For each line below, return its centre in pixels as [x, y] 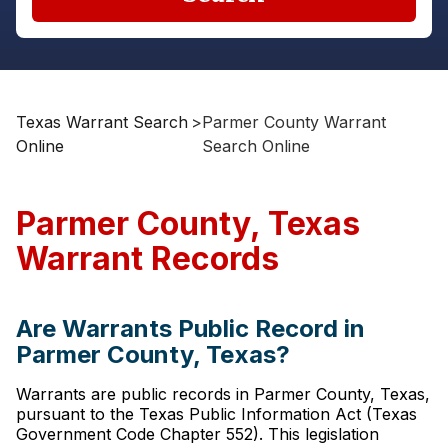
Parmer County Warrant [293, 122]
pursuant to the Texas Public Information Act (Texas [216, 414]
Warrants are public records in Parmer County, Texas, [223, 394]
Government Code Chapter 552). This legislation [197, 434]
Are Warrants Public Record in [190, 328]
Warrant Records [147, 258]
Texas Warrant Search [102, 122]
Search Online [255, 146]
